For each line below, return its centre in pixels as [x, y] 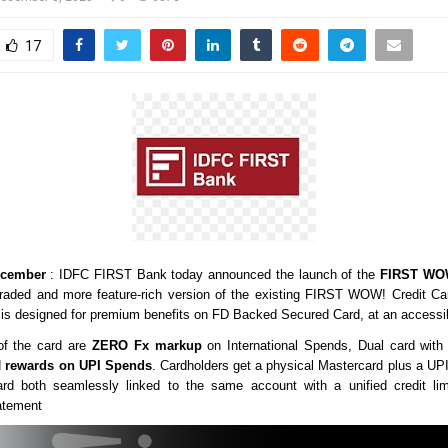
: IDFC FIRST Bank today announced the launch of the [212, 274]
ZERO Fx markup [146, 345]
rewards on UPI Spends [78, 365]
